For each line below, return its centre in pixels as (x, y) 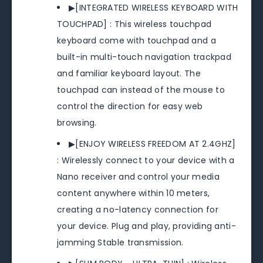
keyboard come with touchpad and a (136, 40)
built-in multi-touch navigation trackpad (144, 57)
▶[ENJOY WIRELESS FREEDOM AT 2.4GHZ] (152, 144)
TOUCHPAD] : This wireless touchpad (134, 24)
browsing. (77, 122)
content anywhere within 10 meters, (134, 193)
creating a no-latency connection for (138, 209)
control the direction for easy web (130, 106)
